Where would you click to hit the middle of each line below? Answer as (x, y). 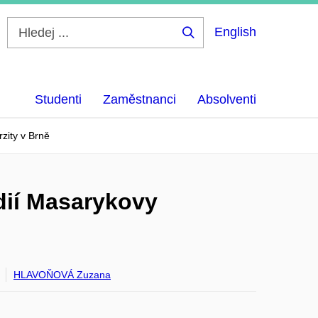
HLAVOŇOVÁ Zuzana (62, 275)
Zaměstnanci (139, 99)
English (235, 32)
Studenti (58, 99)
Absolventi (227, 99)
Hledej (210, 43)
